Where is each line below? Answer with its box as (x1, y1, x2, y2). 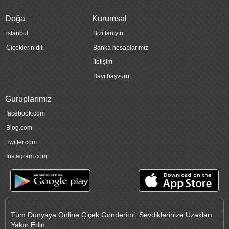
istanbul (6, 30, 28, 37)
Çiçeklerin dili (6, 44, 44, 52)
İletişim (93, 58, 112, 66)
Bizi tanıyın (93, 30, 123, 37)
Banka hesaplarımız (93, 44, 148, 52)
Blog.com (6, 124, 32, 132)
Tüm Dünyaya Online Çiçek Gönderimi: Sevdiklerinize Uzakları (11, 211, 212, 219)
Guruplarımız (5, 95, 52, 104)
